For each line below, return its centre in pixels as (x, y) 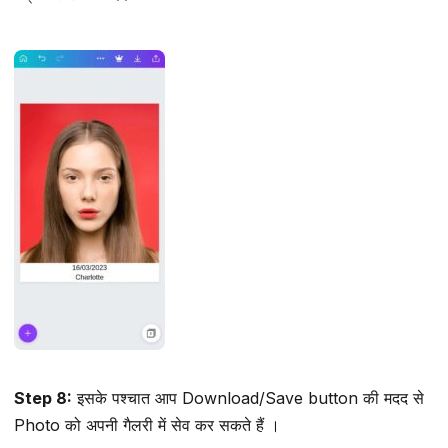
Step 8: (43, 397)
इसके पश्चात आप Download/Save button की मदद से (248, 397)
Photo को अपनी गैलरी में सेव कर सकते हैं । (147, 424)
